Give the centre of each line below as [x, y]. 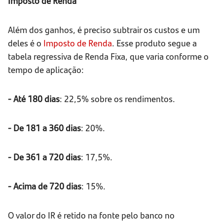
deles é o [26, 43]
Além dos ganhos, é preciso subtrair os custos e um [104, 30]
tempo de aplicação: [46, 70]
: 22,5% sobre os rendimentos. [117, 99]
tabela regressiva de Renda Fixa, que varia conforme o [108, 56]
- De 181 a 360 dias [44, 128]
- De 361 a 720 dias [44, 157]
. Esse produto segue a [154, 43]
